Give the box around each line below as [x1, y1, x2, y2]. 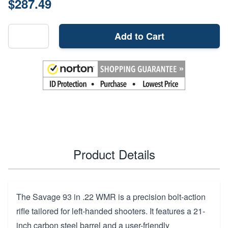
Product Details [73, 145, 155, 163]
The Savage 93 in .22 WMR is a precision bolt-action [16, 190, 206, 203]
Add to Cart [115, 29, 164, 43]
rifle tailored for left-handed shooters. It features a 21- [16, 205, 205, 217]
